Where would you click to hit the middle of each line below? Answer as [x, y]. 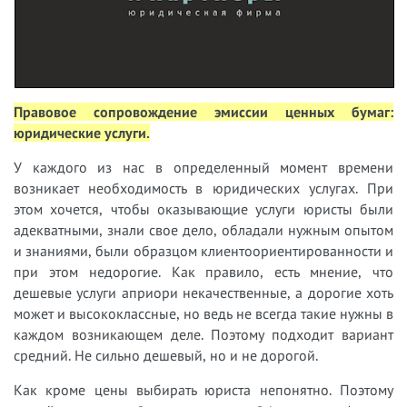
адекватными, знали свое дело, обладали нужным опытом [203, 230]
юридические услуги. [82, 133]
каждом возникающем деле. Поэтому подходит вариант [203, 335]
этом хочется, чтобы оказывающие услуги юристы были [203, 209]
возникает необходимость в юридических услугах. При [203, 189]
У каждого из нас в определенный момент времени [203, 168]
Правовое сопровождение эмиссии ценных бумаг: [203, 112]
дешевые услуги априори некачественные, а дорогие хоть [203, 293]
